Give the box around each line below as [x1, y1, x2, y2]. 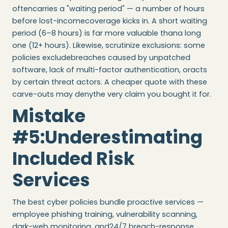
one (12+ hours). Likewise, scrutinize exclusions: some [12, 40, 205, 50]
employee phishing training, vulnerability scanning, [12, 209, 197, 219]
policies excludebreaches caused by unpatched [12, 52, 190, 63]
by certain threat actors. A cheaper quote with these [12, 76, 207, 87]
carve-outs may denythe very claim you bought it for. [12, 89, 211, 99]
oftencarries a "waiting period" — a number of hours [12, 3, 205, 14]
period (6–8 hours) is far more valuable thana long [12, 27, 201, 38]
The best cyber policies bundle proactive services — [12, 196, 204, 207]
